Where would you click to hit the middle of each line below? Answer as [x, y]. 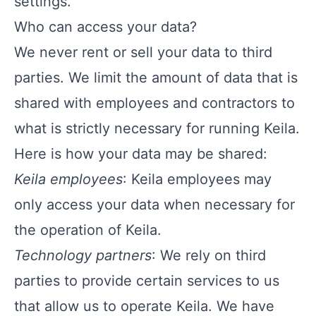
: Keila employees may [197, 179]
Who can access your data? [105, 27]
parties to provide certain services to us [147, 281]
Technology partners [83, 255]
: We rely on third [209, 255]
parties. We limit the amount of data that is [156, 78]
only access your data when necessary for [154, 205]
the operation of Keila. [88, 230]
